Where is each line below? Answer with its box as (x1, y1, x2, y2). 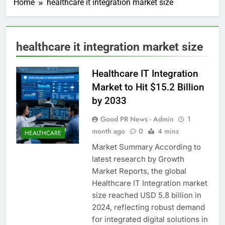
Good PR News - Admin (100, 114, 174, 124)
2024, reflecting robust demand (91, 202, 205, 212)
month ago (91, 126, 125, 136)
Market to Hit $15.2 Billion (91, 81, 204, 93)
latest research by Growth (91, 154, 184, 164)
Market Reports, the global (91, 166, 186, 176)
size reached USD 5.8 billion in (91, 190, 201, 200)
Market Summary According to (91, 142, 201, 152)
